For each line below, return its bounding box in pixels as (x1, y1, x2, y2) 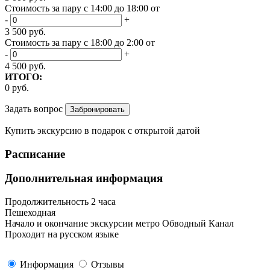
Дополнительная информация (5, 172, 163, 185)
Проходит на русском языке (5, 229, 119, 240)
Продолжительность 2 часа (5, 196, 116, 207)
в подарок (84, 125, 125, 136)
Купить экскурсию (5, 125, 84, 136)
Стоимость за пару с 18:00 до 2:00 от (5, 37, 155, 48)
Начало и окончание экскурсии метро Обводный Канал (5, 218, 234, 229)
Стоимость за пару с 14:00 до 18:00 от (5, 2, 160, 13)
